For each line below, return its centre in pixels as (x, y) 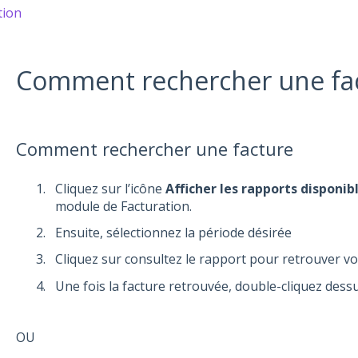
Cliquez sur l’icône (110, 189)
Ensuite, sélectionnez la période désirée (173, 233)
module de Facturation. (123, 207)
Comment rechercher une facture (154, 148)
